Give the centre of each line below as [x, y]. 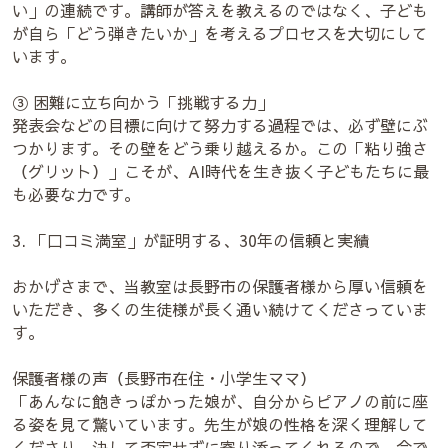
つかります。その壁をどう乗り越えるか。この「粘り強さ [220, 148]
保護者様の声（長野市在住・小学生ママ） [164, 378]
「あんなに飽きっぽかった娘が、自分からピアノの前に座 [220, 401]
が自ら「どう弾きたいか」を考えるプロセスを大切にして [220, 33]
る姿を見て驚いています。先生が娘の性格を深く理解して [220, 424]
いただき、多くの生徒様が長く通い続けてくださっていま [220, 309]
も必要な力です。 [76, 194]
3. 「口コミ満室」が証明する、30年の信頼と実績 [190, 240]
